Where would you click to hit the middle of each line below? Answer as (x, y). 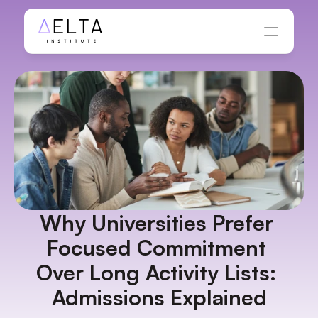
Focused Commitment (156, 247)
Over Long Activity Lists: (156, 272)
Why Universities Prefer (156, 223)
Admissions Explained (159, 297)
